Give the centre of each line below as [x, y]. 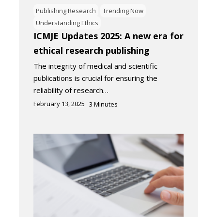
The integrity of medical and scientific [95, 66]
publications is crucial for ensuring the [95, 78]
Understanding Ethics [67, 23]
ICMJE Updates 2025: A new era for [108, 36]
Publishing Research [66, 10]
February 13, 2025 [59, 103]
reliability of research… [71, 90]
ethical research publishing [92, 50]
